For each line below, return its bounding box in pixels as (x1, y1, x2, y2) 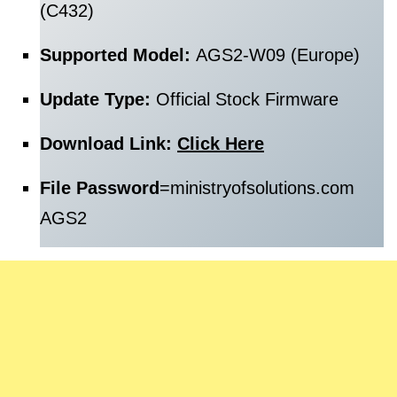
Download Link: (40, 134, 177, 153)
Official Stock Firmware (156, 90, 339, 109)
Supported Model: (40, 45, 196, 65)
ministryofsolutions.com (170, 178, 354, 198)
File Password (40, 178, 160, 198)
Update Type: (40, 90, 156, 109)
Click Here (177, 134, 264, 153)
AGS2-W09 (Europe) (196, 45, 360, 65)
